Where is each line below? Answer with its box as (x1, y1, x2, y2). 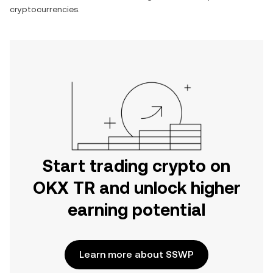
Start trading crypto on (43, 156, 230, 175)
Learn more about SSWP (79, 249, 194, 260)
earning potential (68, 200, 205, 219)
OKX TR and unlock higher (32, 178, 241, 197)
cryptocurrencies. (10, 4, 80, 14)
